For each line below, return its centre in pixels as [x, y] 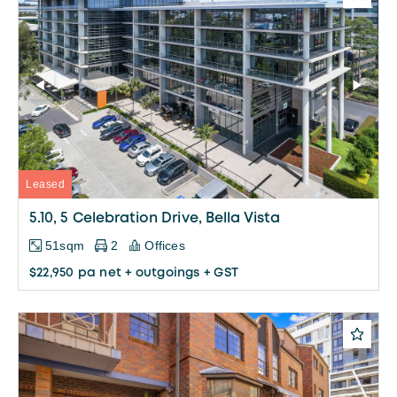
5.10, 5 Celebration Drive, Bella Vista [155, 218]
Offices [165, 245]
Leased [45, 184]
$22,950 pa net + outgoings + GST [134, 272]
